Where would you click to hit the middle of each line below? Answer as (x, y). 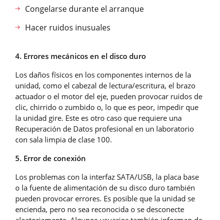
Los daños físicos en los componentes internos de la (103, 74)
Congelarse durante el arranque (84, 9)
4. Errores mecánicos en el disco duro (81, 56)
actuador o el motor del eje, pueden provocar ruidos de (109, 96)
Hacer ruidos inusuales (68, 27)
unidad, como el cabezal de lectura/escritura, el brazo (105, 85)
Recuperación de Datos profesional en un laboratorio (105, 128)
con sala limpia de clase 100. (64, 139)
